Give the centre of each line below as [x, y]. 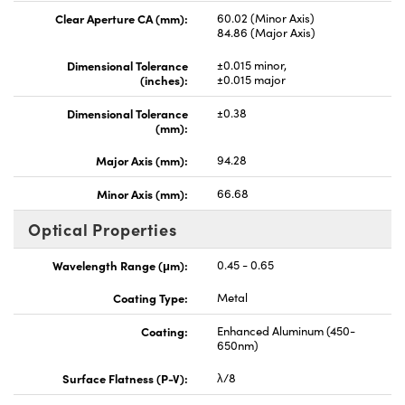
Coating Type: [151, 297]
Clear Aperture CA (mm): [122, 18]
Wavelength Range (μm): [120, 264]
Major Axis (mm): [142, 160]
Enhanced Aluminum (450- [286, 330]
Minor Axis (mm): [142, 193]
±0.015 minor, [252, 65]
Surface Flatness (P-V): [125, 377]
